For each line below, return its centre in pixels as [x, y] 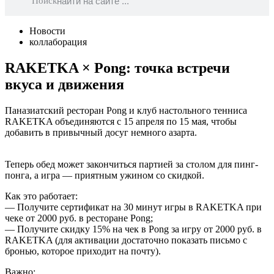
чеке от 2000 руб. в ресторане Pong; [79, 218]
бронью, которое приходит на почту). [83, 251]
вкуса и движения [65, 84]
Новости [47, 31]
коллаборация [58, 42]
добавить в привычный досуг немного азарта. [101, 132]
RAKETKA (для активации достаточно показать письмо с [126, 240]
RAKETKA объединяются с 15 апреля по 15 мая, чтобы [121, 121]
